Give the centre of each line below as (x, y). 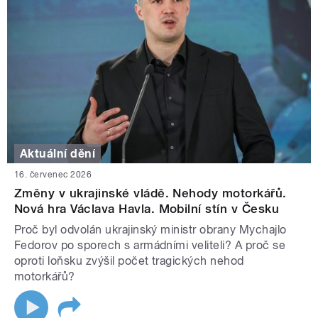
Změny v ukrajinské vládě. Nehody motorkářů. (150, 193)
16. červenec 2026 (53, 175)
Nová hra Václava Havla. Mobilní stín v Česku (147, 209)
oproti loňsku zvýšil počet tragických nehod (129, 261)
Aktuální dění (58, 153)
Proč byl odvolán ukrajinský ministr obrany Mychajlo (150, 230)
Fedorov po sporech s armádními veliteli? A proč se (150, 246)
